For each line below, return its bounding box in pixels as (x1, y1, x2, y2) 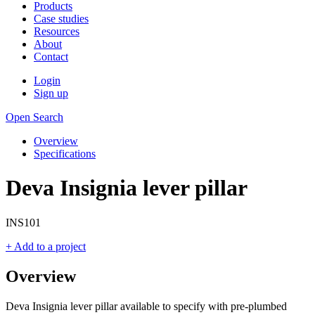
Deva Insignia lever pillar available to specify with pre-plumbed (6, 300, 287, 312)
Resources (34, 25, 79, 37)
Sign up (34, 87, 68, 99)
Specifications (34, 148, 96, 160)
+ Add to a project (6, 240, 86, 252)
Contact (34, 51, 68, 63)
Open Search (6, 111, 63, 123)
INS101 (6, 216, 41, 229)
